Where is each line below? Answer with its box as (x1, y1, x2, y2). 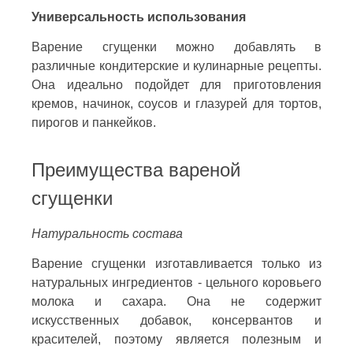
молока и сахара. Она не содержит (32, 295, 321, 309)
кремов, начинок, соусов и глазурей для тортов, (32, 97, 321, 111)
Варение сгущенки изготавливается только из (32, 257, 321, 271)
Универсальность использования (32, 10, 246, 24)
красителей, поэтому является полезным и (32, 333, 321, 347)
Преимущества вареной (32, 159, 240, 181)
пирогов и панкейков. (32, 116, 156, 130)
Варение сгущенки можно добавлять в (32, 40, 321, 54)
